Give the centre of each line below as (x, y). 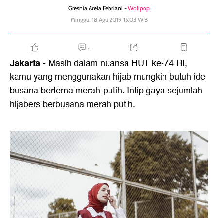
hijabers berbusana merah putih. (73, 104)
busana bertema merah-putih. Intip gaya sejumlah (106, 91)
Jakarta (25, 63)
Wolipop (139, 8)
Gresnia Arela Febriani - (98, 8)
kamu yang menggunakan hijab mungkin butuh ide (108, 77)
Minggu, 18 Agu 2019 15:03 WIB (109, 20)
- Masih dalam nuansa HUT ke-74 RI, (114, 64)
